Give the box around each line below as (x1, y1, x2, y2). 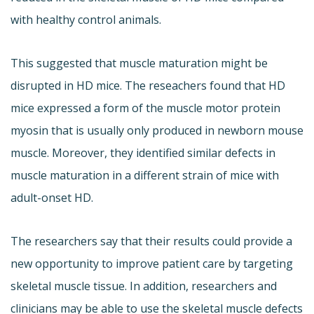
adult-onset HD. (11, 190, 93, 206)
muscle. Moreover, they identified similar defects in (11, 145, 275, 161)
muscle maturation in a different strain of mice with (11, 168, 279, 184)
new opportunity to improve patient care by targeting (11, 256, 293, 272)
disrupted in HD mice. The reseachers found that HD (11, 78, 285, 94)
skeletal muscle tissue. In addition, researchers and (11, 278, 277, 294)
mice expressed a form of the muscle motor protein (11, 100, 280, 116)
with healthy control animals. (11, 12, 161, 28)
